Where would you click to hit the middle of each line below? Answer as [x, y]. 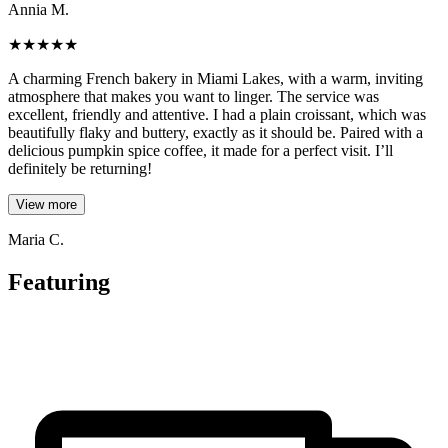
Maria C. [36, 239]
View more [46, 204]
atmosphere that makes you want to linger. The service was [193, 96]
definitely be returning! [80, 168]
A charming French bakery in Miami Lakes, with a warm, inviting [215, 78]
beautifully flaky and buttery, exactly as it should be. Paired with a [215, 132]
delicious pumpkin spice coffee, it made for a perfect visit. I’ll [200, 150]
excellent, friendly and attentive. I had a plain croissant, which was [217, 114]
